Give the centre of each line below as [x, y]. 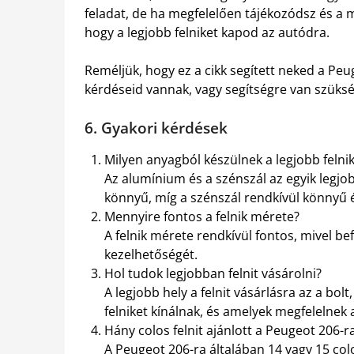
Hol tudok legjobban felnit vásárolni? [213, 274]
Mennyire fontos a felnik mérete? [202, 217]
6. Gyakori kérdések [156, 128]
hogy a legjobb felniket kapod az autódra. [207, 33]
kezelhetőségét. [151, 255]
